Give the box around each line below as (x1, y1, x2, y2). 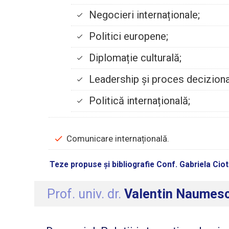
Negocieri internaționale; (88, 9, 200, 21)
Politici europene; (88, 30, 168, 43)
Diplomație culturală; (88, 52, 181, 64)
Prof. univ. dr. (47, 186, 125, 201)
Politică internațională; (88, 95, 190, 107)
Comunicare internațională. (66, 133, 170, 144)
